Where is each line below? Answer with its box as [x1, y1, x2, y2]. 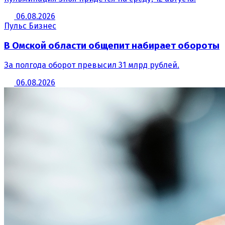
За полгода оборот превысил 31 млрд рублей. [4, 60, 179, 70]
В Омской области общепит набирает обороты [4, 40, 219, 51]
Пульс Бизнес [4, 21, 56, 31]
